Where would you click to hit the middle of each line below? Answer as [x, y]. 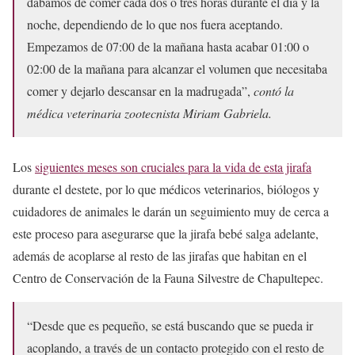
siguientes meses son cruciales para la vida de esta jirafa [173, 167]
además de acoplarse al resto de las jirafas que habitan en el [160, 256]
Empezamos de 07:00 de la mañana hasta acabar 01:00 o [168, 47]
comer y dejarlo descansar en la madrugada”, [140, 91]
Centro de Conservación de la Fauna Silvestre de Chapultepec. [168, 278]
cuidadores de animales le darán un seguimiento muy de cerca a [171, 212]
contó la [274, 91]
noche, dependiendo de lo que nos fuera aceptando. [155, 25]
